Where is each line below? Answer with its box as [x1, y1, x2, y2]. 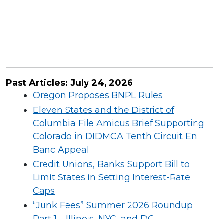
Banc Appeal [33, 144, 89, 155]
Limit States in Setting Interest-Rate [33, 172, 190, 183]
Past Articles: [6, 77, 70, 88]
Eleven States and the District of [33, 105, 174, 115]
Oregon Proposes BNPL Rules [33, 90, 163, 101]
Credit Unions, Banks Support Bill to [33, 159, 190, 170]
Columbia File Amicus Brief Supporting [33, 118, 204, 129]
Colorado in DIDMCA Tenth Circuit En [33, 131, 197, 142]
